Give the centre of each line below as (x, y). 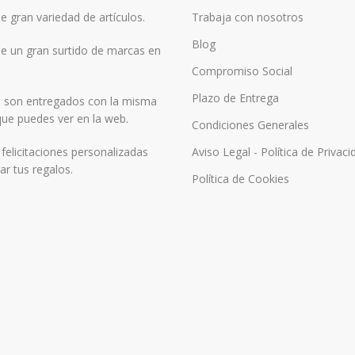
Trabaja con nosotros (248, 17)
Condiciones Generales (250, 125)
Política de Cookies (240, 179)
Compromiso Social (242, 71)
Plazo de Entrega (235, 98)
